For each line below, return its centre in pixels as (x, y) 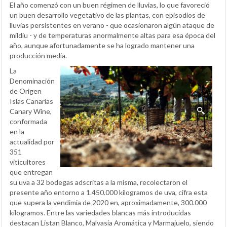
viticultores (28, 162)
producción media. (38, 55)
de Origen (26, 91)
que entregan (31, 172)
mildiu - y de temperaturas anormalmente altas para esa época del (112, 35)
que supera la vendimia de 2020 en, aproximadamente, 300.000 (108, 202)
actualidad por (32, 141)
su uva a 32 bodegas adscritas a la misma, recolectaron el (99, 182)
